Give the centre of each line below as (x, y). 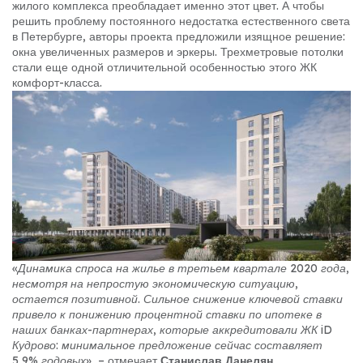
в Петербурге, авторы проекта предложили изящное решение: (179, 36)
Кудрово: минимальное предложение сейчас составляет (167, 345)
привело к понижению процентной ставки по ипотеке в (167, 314)
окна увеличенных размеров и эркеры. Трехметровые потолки (178, 52)
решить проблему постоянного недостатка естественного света (181, 21)
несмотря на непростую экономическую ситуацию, (155, 283)
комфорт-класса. (57, 83)
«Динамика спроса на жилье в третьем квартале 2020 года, (181, 268)
